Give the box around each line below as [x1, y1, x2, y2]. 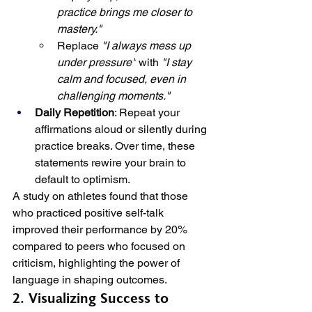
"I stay [162, 56, 194, 69]
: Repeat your [114, 106, 182, 119]
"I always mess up [102, 39, 194, 52]
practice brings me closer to [57, 6, 195, 19]
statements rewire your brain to [35, 156, 189, 169]
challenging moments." [57, 89, 170, 102]
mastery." [57, 22, 102, 36]
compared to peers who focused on [13, 240, 188, 253]
